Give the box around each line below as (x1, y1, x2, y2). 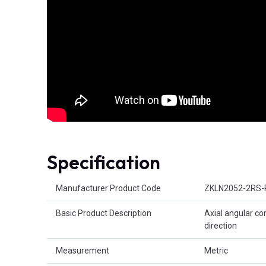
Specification (47, 150, 160, 174)
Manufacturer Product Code (56, 183, 161, 193)
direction (204, 220, 237, 230)
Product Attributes (46, 176, 116, 186)
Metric (204, 245, 228, 255)
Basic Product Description (56, 208, 151, 218)
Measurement (56, 245, 109, 255)
